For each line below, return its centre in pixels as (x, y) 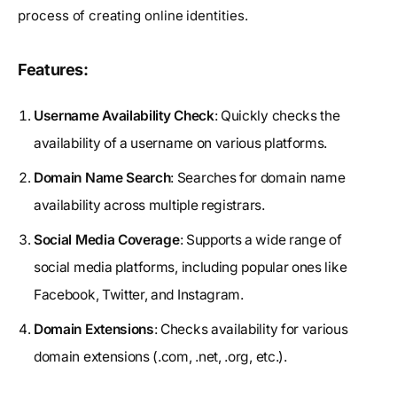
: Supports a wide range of (261, 239)
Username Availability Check (124, 115)
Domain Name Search (102, 177)
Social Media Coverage (107, 239)
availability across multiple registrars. (149, 205)
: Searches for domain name (258, 177)
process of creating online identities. (133, 15)
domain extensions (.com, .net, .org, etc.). (160, 356)
